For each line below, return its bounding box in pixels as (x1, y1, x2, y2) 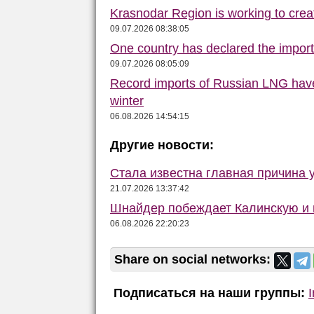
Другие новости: (110, 138, 214, 153)
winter (110, 94, 144, 109)
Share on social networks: (114, 252, 274, 267)
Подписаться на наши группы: (110, 285, 305, 300)
